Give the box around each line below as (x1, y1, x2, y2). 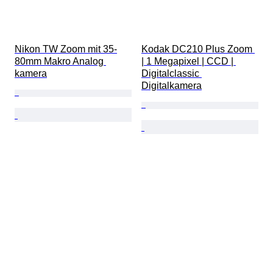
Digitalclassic (141, 68, 202, 79)
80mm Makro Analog (15, 56, 106, 67)
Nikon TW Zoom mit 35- (15, 44, 117, 55)
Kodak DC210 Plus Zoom (141, 44, 255, 55)
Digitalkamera (141, 80, 202, 91)
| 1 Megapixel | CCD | (141, 56, 236, 67)
